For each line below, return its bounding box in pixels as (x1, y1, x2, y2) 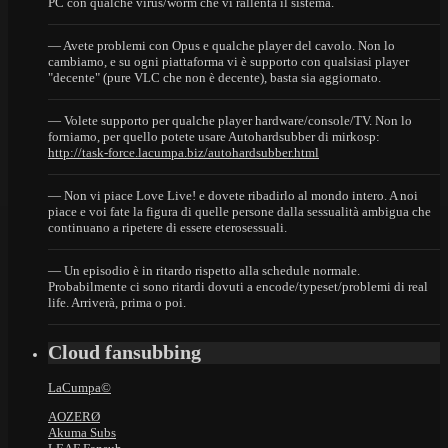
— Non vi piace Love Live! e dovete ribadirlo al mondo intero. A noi (48, 188, 418, 204)
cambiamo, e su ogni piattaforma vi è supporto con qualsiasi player (48, 54, 409, 70)
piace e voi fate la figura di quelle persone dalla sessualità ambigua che (48, 204, 431, 220)
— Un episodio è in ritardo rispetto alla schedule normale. (48, 263, 360, 279)
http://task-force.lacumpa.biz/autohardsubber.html (48, 145, 319, 161)
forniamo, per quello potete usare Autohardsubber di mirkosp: (48, 129, 380, 145)
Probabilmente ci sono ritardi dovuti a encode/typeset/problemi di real (48, 279, 428, 295)
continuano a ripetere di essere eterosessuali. (48, 220, 287, 236)
